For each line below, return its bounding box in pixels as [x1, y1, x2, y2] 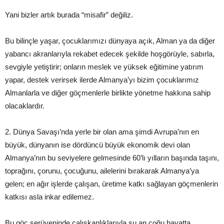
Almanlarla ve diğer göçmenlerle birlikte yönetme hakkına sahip [5, 88, 210, 97]
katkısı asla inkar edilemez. [5, 192, 94, 201]
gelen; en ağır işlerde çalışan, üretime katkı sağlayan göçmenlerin [5, 179, 218, 188]
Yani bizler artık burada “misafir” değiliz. [5, 10, 133, 19]
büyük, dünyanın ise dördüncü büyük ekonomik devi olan [5, 140, 190, 149]
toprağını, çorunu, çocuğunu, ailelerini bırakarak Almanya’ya [5, 166, 199, 175]
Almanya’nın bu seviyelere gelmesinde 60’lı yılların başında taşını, [5, 153, 219, 162]
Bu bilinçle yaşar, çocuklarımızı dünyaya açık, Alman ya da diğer [5, 36, 215, 45]
